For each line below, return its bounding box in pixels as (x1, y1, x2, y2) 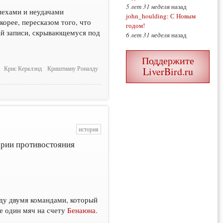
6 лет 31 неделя (126, 30, 170, 40)
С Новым (170, 11, 196, 21)
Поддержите (141, 54, 194, 68)
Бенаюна (67, 205, 96, 215)
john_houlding (126, 11, 167, 21)
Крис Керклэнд (4, 65, 42, 73)
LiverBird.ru (142, 65, 193, 79)
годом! (126, 21, 145, 30)
